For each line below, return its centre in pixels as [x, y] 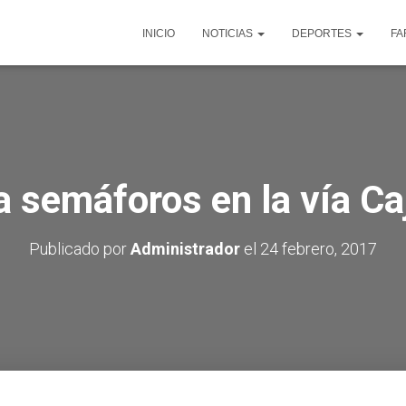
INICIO [159, 34]
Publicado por [80, 249]
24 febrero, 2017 [319, 249]
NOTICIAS [229, 34]
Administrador [185, 249]
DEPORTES [323, 34]
